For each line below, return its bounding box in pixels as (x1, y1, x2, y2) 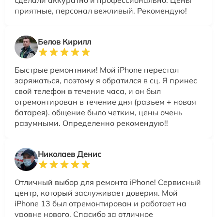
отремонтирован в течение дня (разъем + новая (15, 96, 196, 107)
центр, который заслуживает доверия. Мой (15, 187, 178, 198)
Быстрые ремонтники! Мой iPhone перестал (15, 64, 179, 75)
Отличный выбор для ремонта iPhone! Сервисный (15, 177, 201, 187)
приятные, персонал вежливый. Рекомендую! (15, 5, 187, 15)
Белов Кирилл (38, 36, 91, 46)
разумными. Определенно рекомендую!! (15, 118, 168, 128)
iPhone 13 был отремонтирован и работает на (15, 198, 186, 208)
